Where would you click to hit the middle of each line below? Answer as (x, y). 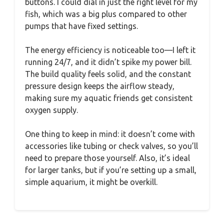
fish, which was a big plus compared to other (106, 14)
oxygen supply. (51, 110)
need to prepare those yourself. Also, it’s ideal (107, 158)
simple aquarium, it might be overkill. (91, 182)
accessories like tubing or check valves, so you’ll (111, 146)
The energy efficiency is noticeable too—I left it (110, 50)
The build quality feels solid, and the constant (108, 74)
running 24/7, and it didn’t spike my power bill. (108, 62)
